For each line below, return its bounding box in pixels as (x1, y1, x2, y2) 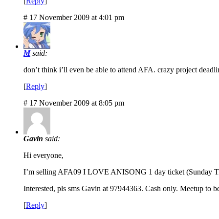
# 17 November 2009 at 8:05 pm (23, 99, 124, 108)
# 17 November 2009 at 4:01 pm (23, 13, 124, 22)
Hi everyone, (23, 151, 64, 160)
